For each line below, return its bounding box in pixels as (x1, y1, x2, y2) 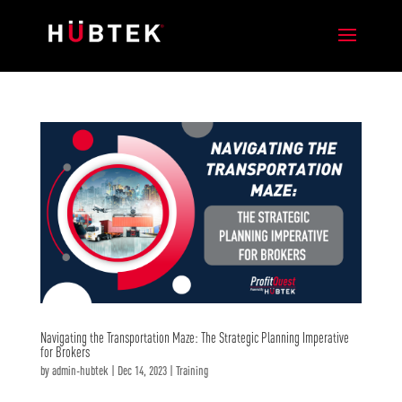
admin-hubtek (51, 363, 109, 378)
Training (175, 363, 208, 378)
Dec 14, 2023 (117, 363, 167, 378)
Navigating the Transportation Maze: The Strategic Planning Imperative (39, 328, 349, 345)
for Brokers (39, 343, 90, 360)
